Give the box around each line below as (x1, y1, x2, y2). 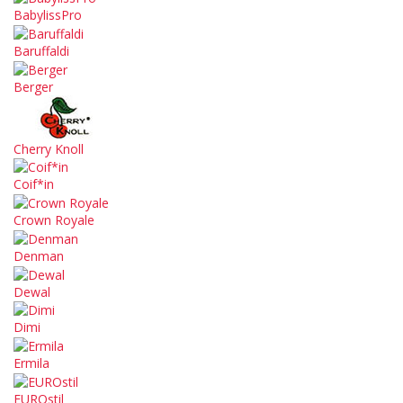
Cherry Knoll (13, 139, 84, 157)
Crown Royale (13, 211, 94, 228)
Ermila (13, 354, 49, 372)
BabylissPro (13, 6, 82, 23)
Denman (13, 246, 64, 264)
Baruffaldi (13, 41, 69, 59)
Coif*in (13, 175, 54, 193)
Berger (13, 77, 53, 95)
